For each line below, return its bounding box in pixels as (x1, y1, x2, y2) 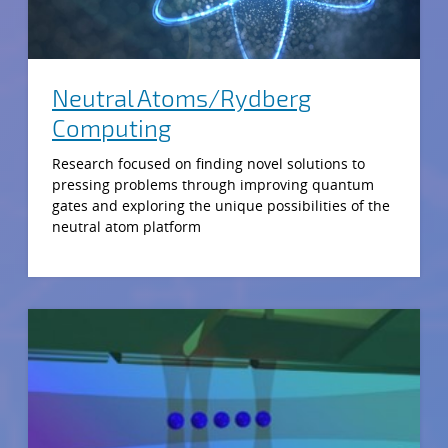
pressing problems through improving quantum (52, 174, 374, 194)
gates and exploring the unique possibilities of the (52, 195, 390, 215)
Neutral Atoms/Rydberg (52, 82, 311, 112)
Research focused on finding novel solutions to (52, 153, 365, 173)
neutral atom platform (52, 216, 201, 236)
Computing (52, 112, 171, 142)
